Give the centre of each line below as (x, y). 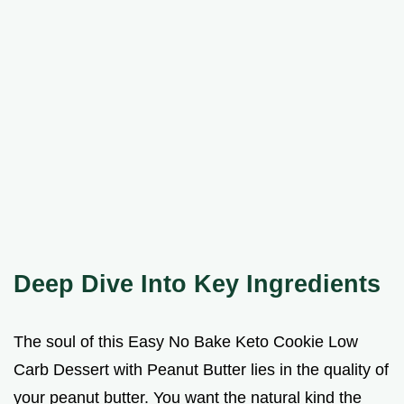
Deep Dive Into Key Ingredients (197, 283)
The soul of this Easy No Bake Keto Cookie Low (186, 341)
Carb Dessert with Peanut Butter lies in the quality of (201, 369)
